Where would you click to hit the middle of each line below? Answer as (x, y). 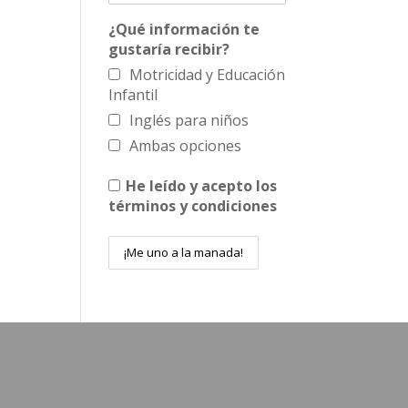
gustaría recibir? (169, 49)
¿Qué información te (184, 29)
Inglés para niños (189, 120)
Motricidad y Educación (208, 74)
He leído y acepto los (202, 185)
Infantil (133, 94)
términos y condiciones (193, 205)
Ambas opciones (186, 145)
